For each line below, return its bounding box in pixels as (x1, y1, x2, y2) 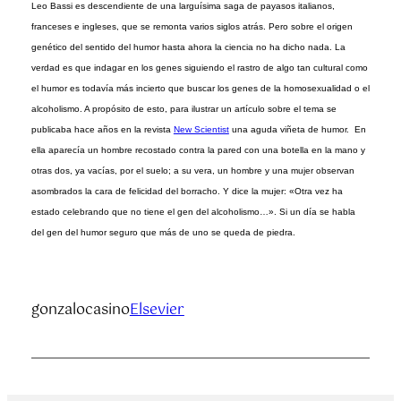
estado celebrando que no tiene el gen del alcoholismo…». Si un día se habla (30, 207, 355, 218)
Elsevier (129, 297, 184, 322)
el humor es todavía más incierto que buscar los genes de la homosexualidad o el (30, 83, 370, 94)
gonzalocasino (30, 297, 130, 322)
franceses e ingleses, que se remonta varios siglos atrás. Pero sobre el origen (30, 21, 353, 32)
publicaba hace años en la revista (30, 124, 174, 135)
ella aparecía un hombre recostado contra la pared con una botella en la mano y (30, 145, 365, 156)
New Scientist (173, 124, 229, 135)
